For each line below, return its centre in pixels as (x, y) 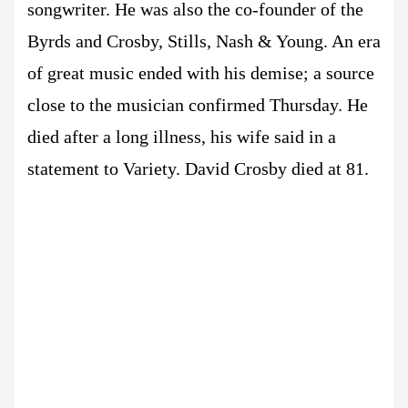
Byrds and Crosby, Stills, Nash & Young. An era (204, 41)
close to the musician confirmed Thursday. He (198, 105)
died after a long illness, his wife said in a (182, 137)
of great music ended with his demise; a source (201, 73)
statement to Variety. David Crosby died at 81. (198, 168)
